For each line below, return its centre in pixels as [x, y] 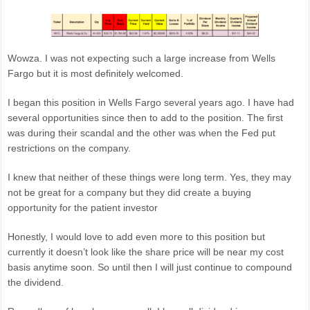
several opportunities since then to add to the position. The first [146, 118]
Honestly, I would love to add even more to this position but [137, 237]
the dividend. [36, 283]
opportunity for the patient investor [83, 208]
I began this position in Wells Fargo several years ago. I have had [151, 103]
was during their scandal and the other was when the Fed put [142, 133]
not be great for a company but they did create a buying [130, 193]
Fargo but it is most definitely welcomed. [96, 74]
